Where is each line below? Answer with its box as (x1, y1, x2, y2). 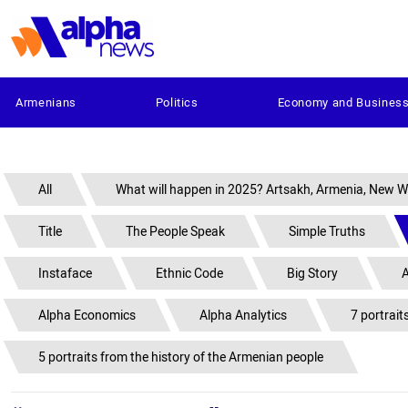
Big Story (287, 266, 338, 280)
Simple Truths (289, 224, 365, 239)
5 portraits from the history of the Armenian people (38, 350, 323, 364)
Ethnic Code (156, 266, 223, 280)
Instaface (38, 266, 92, 280)
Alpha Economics (38, 308, 136, 322)
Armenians (15, 96, 76, 109)
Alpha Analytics (199, 308, 287, 322)
